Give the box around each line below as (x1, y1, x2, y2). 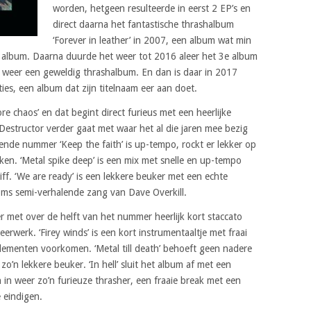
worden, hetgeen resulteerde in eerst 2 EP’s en (52, 2, 251, 14)
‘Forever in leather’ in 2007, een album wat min (52, 34, 251, 46)
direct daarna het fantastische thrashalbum (52, 18, 234, 30)
